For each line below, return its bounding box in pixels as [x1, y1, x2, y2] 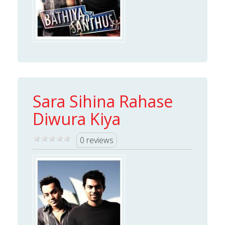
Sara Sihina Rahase [33, 90, 173, 112]
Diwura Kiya [33, 107, 121, 130]
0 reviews [80, 134, 114, 146]
